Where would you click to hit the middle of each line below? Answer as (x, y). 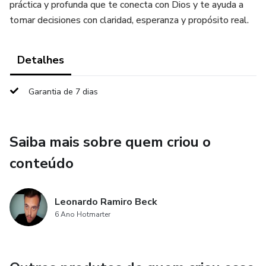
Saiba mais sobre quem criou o (110, 142)
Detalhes (41, 60)
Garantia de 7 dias (63, 92)
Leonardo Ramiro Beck (106, 202)
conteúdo (42, 163)
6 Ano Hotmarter (83, 214)
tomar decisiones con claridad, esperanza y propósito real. (129, 20)
